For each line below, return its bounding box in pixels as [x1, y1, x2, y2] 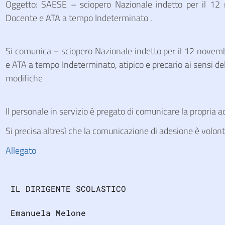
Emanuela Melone [5, 207, 86, 218]
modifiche [5, 71, 43, 85]
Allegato [5, 144, 36, 157]
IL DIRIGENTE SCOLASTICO [5, 183, 126, 194]
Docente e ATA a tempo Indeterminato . [5, 11, 152, 25]
